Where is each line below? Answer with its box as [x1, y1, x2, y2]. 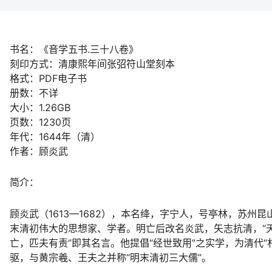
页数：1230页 [10, 116, 71, 129]
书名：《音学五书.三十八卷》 [10, 43, 138, 56]
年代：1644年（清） [10, 131, 100, 143]
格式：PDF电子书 [10, 72, 87, 85]
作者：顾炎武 [10, 145, 68, 158]
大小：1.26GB [10, 101, 70, 114]
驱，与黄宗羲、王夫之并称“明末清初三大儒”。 [10, 251, 211, 263]
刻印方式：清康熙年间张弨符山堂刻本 [10, 58, 175, 70]
